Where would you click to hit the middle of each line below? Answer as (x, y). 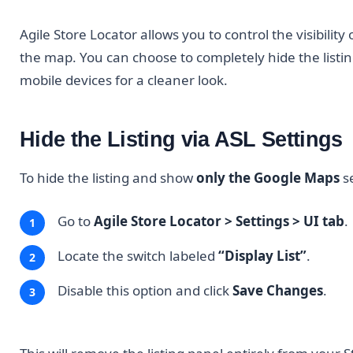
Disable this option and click (145, 290)
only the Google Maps (268, 178)
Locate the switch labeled (138, 256)
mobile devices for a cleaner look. (124, 80)
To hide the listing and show (108, 178)
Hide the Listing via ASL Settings (181, 139)
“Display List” (262, 256)
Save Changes (278, 290)
